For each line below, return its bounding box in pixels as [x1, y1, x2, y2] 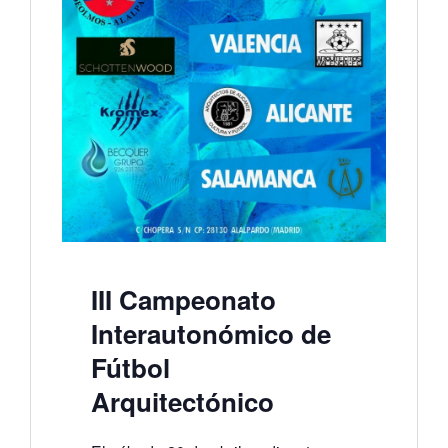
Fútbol [90, 349, 170, 386]
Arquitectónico [90, 383, 274, 420]
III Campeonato [90, 281, 276, 318]
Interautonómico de [90, 315, 331, 352]
